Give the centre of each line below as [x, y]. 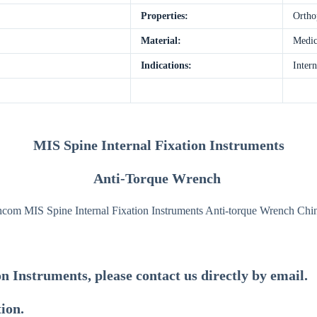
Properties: [165, 16]
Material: [161, 41]
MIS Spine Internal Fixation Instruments [158, 145]
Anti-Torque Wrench [158, 178]
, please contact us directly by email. [200, 276]
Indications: [166, 66]
